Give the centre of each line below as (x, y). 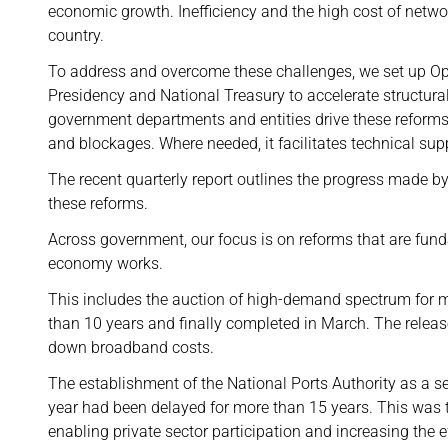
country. (76, 35)
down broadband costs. (133, 347)
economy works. (105, 263)
